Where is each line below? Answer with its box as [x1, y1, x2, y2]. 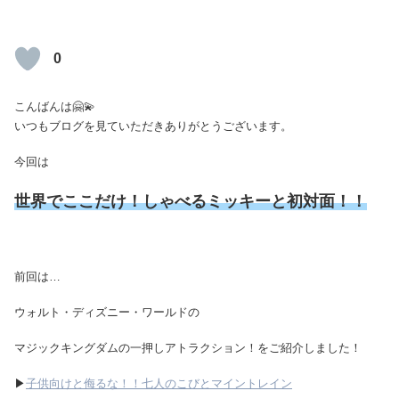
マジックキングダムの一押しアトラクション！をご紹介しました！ [14, 340, 362, 354]
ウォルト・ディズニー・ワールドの [14, 305, 199, 319]
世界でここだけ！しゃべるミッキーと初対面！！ [14, 192, 367, 211]
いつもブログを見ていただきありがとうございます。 [14, 118, 292, 133]
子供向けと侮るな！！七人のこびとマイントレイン [26, 377, 292, 391]
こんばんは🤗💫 [14, 99, 95, 113]
